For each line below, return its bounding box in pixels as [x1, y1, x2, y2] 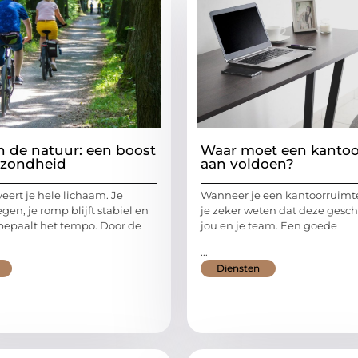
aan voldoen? [201, 155, 294, 172]
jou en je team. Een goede [201, 218, 337, 232]
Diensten [217, 262, 260, 275]
